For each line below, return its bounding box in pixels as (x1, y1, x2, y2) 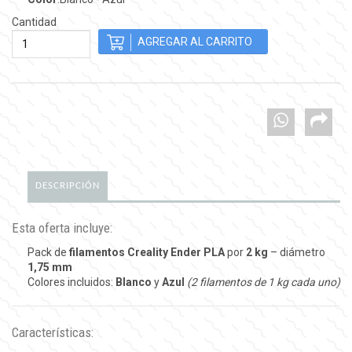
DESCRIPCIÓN (35, 180, 100, 191)
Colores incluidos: (27, 275, 115, 288)
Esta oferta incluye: (12, 219, 112, 236)
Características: (12, 324, 93, 340)
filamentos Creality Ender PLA (69, 245, 225, 258)
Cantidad (12, 15, 57, 28)
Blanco (115, 275, 152, 288)
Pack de (27, 245, 69, 258)
